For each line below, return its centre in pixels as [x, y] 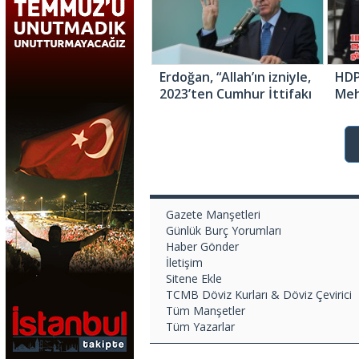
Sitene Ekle [194, 278]
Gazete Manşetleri [213, 214]
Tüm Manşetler [206, 310]
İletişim [184, 262]
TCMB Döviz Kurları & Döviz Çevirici [259, 294]
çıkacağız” [189, 127]
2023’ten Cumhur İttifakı [236, 93]
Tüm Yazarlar [200, 326]
